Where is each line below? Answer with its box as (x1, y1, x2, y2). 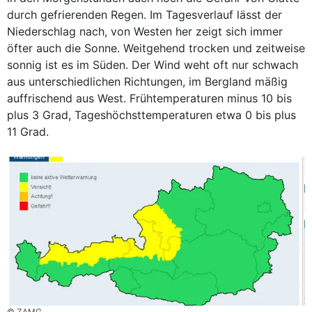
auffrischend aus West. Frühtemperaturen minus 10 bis (7, 91, 292, 105)
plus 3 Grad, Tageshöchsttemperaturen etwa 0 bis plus (7, 108, 296, 122)
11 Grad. (7, 125, 49, 139)
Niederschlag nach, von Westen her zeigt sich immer (7, 24, 283, 38)
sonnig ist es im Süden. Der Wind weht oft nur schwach (7, 58, 298, 72)
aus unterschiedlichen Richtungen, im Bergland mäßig (7, 75, 288, 88)
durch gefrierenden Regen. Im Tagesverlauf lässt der (7, 8, 282, 22)
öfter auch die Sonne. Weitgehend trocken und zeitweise (7, 41, 305, 55)
